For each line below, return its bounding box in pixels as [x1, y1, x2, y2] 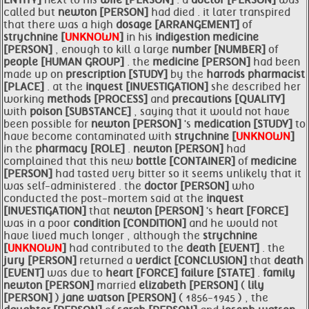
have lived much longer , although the [3, 230, 203, 242]
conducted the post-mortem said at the [3, 192, 206, 205]
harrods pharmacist [206, 68, 305, 81]
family [263, 267, 295, 279]
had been [253, 56, 300, 68]
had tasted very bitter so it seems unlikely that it [55, 168, 301, 180]
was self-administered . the [3, 180, 144, 192]
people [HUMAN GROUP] [3, 56, 127, 68]
